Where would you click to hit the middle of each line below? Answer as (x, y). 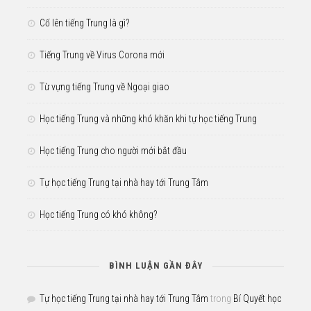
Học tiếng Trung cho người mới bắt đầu (113, 150)
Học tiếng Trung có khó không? (98, 214)
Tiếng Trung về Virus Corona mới (102, 54)
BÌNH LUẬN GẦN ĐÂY (155, 265)
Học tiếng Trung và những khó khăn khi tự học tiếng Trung (148, 118)
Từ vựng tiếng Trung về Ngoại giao (104, 86)
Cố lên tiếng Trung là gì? (84, 23)
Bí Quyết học (257, 298)
